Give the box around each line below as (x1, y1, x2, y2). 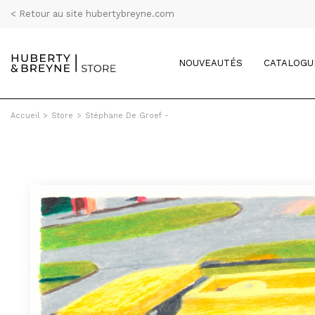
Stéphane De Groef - (85, 111, 169, 120)
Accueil (11, 111, 39, 120)
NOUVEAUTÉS (179, 58, 243, 68)
